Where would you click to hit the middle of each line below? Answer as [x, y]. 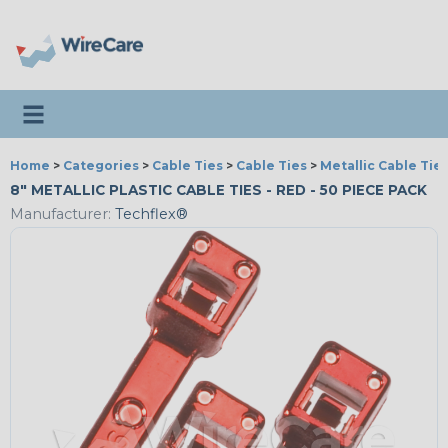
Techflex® [149, 214]
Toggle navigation [91, 107]
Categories [101, 165]
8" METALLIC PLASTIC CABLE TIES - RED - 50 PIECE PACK [218, 190]
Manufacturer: [60, 214]
